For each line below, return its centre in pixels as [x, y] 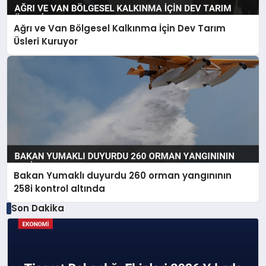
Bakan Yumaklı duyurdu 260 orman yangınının [123, 176]
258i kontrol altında [60, 189]
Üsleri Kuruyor [46, 41]
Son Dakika [37, 208]
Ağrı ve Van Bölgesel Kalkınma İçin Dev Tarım [120, 28]
